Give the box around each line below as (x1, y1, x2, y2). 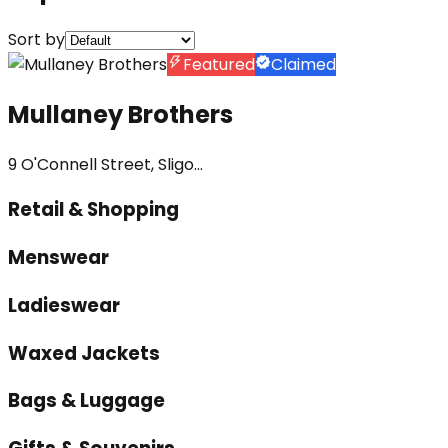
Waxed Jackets (8, 339, 160, 367)
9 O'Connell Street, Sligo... (8, 152, 203, 176)
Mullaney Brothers (8, 97, 233, 131)
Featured (183, 52, 255, 76)
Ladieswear (8, 291, 120, 319)
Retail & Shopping (8, 196, 179, 224)
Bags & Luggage (8, 387, 165, 415)
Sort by (8, 27, 65, 51)
